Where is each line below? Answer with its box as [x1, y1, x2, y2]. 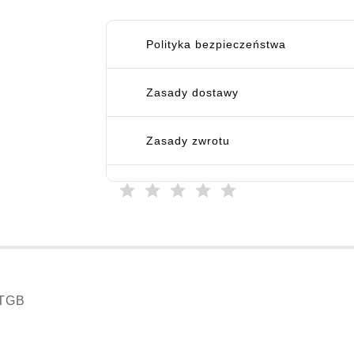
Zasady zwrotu [146, 134, 230, 148]
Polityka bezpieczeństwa [146, 38, 286, 51]
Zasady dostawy [146, 86, 239, 100]
